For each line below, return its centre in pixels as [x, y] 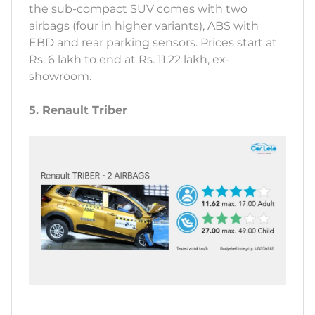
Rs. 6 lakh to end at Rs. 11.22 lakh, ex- [129, 60]
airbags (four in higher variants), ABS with [144, 26]
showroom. [62, 77]
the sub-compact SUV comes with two [138, 9]
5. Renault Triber [78, 110]
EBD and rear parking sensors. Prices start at [153, 43]
